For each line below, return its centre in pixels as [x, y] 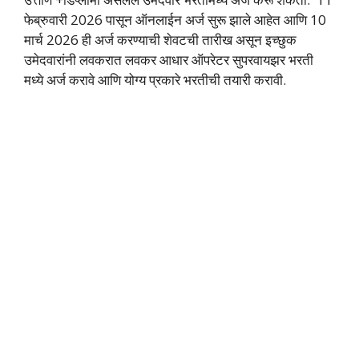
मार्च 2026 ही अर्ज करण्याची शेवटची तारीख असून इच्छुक [160, 39]
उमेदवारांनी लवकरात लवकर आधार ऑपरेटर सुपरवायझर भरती [169, 59]
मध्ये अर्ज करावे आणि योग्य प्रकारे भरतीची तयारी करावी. [157, 79]
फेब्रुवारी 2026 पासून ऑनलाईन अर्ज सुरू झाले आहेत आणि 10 [175, 19]
